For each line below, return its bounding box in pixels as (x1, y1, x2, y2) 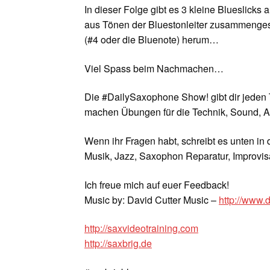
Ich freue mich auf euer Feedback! (84, 177, 230, 192)
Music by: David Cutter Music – (84, 192, 219, 207)
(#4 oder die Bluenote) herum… (84, 33, 219, 47)
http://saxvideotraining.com (84, 221, 199, 236)
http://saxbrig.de (84, 236, 152, 251)
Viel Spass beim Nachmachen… (84, 61, 224, 75)
